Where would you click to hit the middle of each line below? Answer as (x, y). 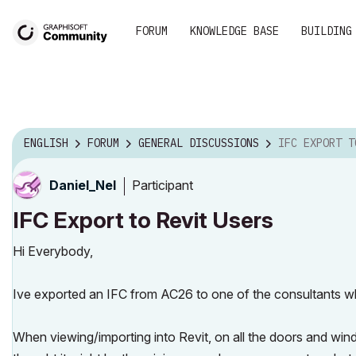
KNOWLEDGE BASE (234, 31)
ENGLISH (46, 143)
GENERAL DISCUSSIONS (199, 143)
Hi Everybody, (53, 251)
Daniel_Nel (83, 185)
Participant (163, 185)
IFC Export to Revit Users (143, 220)
